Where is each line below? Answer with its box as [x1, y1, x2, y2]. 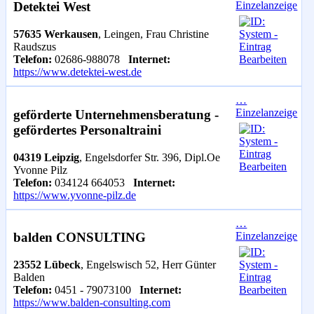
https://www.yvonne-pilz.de [13, 189, 136, 201]
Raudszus [13, 41, 56, 53]
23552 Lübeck [13, 258, 81, 271]
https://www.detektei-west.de [13, 66, 142, 78]
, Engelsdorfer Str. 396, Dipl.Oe [79, 151, 220, 163]
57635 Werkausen [13, 28, 98, 41]
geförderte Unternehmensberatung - [13, 107, 219, 122]
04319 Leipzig [13, 151, 79, 163]
